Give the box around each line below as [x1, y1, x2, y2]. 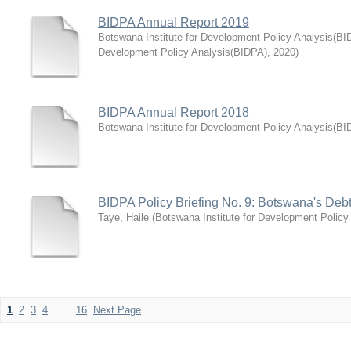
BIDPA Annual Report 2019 [98, 16, 249, 29]
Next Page [93, 304, 141, 316]
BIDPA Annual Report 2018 [98, 106, 249, 119]
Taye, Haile [98, 212, 149, 223]
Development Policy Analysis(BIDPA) [98, 46, 267, 58]
